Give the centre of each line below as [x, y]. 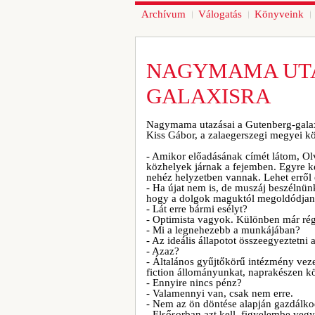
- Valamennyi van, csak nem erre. [220, 293]
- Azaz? [163, 251]
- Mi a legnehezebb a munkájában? [223, 230]
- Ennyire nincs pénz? [194, 283]
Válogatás [220, 14]
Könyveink [279, 14]
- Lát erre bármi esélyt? [197, 209]
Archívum [163, 14]
